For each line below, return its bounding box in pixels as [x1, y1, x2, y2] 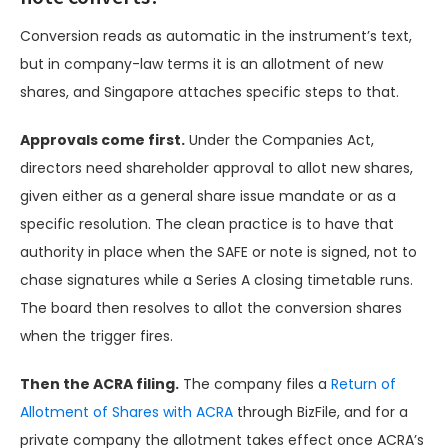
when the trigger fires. [20, 326, 173, 347]
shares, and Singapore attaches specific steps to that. [20, 82, 399, 103]
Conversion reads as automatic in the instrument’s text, [20, 26, 412, 47]
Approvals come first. [20, 130, 185, 151]
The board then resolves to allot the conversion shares [20, 298, 402, 319]
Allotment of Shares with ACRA [20, 402, 233, 423]
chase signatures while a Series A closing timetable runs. [20, 270, 413, 291]
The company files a [179, 374, 331, 395]
